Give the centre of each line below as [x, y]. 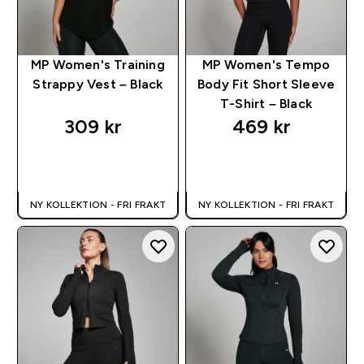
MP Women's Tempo [266, 65]
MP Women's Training [97, 65]
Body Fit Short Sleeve [266, 84]
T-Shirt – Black [266, 104]
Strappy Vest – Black [98, 84]
